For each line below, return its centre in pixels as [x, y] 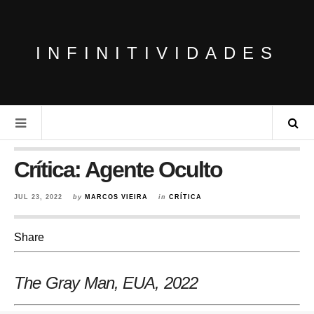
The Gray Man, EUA [85, 283]
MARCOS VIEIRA [116, 197]
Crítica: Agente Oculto [118, 170]
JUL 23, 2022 [38, 197]
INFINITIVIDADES [157, 53]
